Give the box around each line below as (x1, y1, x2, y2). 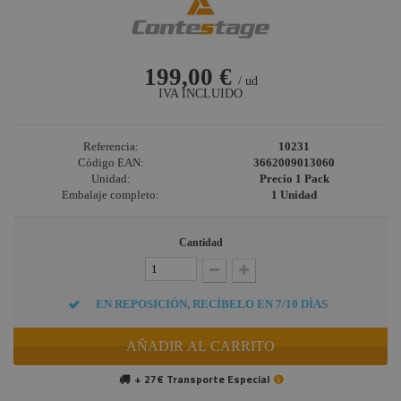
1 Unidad (271, 188, 317, 202)
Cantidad (178, 236, 223, 250)
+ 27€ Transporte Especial (133, 370, 269, 388)
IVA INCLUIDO (158, 87, 243, 101)
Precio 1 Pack (259, 172, 329, 186)
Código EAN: (77, 156, 144, 170)
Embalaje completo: (62, 188, 160, 202)
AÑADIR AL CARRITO (126, 337, 275, 354)
